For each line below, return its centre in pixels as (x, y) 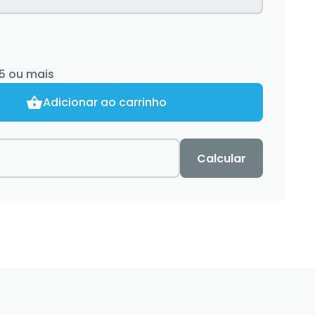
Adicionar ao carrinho (104, 102)
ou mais (30, 74)
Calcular (221, 158)
